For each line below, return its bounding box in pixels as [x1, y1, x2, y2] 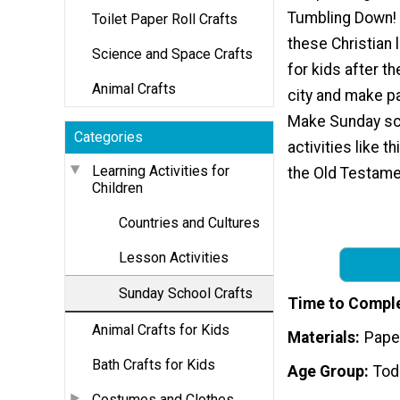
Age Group [287, 362, 364, 380]
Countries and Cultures [119, 213, 260, 231]
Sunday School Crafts [119, 284, 253, 302]
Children [92, 179, 143, 196]
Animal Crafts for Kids [92, 321, 229, 338]
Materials [287, 328, 355, 346]
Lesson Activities [119, 248, 229, 266]
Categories [74, 128, 143, 146]
